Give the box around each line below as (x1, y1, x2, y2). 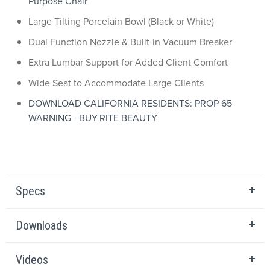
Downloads (16, 218, 67, 233)
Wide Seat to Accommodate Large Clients (28, 76, 204, 90)
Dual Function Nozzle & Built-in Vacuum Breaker (28, 35, 232, 49)
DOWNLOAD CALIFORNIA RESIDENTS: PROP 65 (28, 96, 232, 110)
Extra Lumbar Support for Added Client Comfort (28, 55, 228, 69)
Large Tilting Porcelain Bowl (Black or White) (28, 14, 214, 28)
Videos (16, 253, 48, 267)
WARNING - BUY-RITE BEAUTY (28, 111, 157, 125)
